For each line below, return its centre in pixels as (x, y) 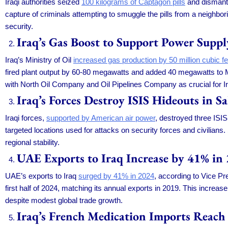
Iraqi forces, (26, 118)
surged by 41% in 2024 (116, 176)
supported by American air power (101, 118)
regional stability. (32, 142)
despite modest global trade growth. (64, 200)
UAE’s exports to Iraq (42, 176)
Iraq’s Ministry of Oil (39, 60)
